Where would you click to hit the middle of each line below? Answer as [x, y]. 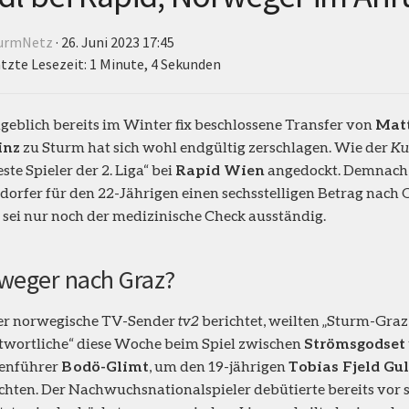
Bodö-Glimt [105, 365]
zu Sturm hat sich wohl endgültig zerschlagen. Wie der [205, 146]
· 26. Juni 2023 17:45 [114, 42]
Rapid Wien [220, 169]
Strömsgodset [355, 342]
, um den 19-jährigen [219, 365]
